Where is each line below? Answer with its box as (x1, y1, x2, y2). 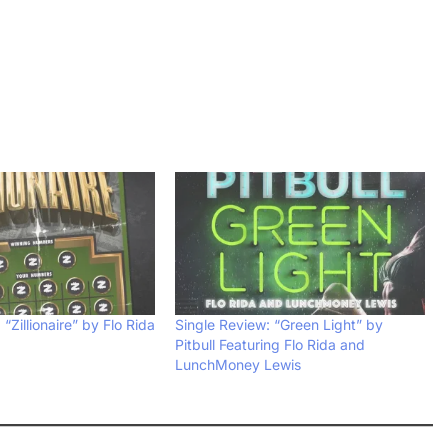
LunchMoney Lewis (175, 355, 302, 373)
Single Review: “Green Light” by (175, 315, 384, 333)
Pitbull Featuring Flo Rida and (175, 335, 366, 353)
